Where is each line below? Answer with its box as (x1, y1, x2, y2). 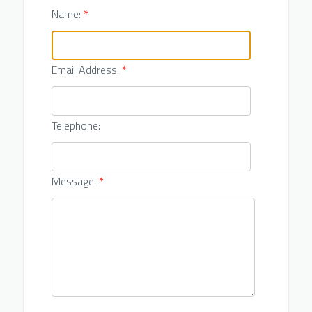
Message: (51, 173, 99, 189)
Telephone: (51, 117, 100, 134)
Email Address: (51, 61, 122, 78)
